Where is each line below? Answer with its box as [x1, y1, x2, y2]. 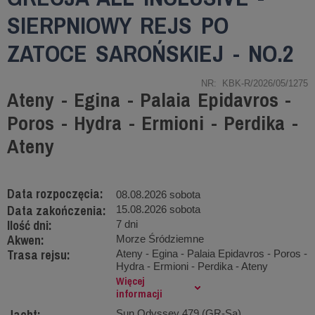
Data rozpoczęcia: [7, 185, 103, 202]
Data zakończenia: [7, 202, 106, 219]
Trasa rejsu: [7, 246, 70, 264]
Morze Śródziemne [116, 233, 204, 245]
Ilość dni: [7, 217, 52, 234]
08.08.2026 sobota [116, 188, 200, 200]
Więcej [116, 274, 145, 288]
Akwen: [7, 231, 44, 249]
